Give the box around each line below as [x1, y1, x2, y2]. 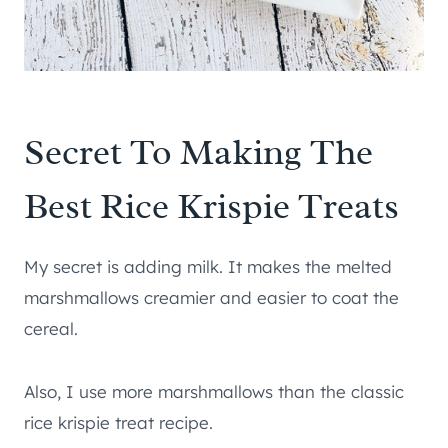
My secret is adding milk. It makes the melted [24, 256, 392, 278]
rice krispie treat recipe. [24, 412, 213, 434]
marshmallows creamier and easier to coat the [24, 287, 399, 309]
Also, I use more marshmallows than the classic [24, 381, 404, 403]
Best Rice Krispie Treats [24, 183, 399, 230]
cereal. [24, 318, 78, 340]
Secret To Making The [24, 129, 373, 176]
